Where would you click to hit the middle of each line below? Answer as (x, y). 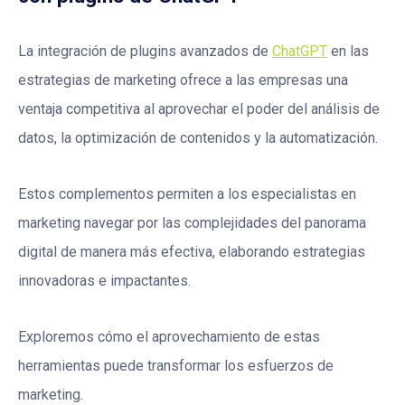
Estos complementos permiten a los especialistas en (187, 194)
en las (348, 52)
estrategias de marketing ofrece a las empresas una (183, 80)
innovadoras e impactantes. (104, 281)
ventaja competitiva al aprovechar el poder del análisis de (199, 109)
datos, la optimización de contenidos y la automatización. (198, 138)
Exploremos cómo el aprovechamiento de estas (169, 337)
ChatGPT (300, 52)
